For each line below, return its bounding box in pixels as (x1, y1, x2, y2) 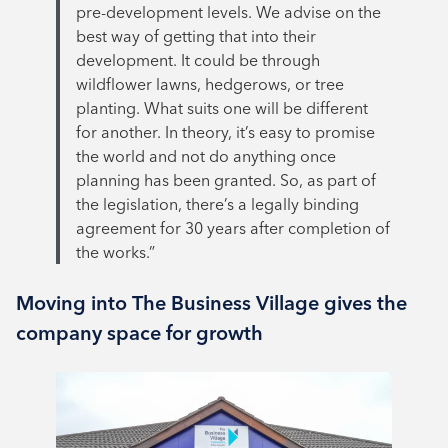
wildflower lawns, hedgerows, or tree (76, 74, 344, 95)
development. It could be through (76, 50, 320, 71)
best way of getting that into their (76, 26, 316, 47)
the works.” (76, 242, 155, 263)
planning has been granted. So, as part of (76, 170, 376, 191)
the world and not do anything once (76, 146, 336, 167)
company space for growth (16, 320, 263, 346)
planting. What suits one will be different (76, 98, 368, 119)
